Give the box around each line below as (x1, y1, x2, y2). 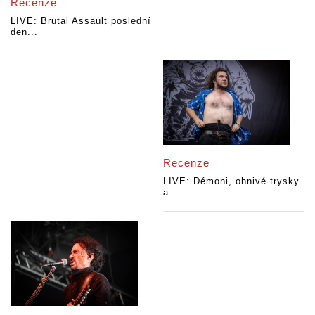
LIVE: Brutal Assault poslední (11, 15, 151, 27)
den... (11, 27, 38, 38)
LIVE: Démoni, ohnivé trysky (163, 176, 300, 187)
